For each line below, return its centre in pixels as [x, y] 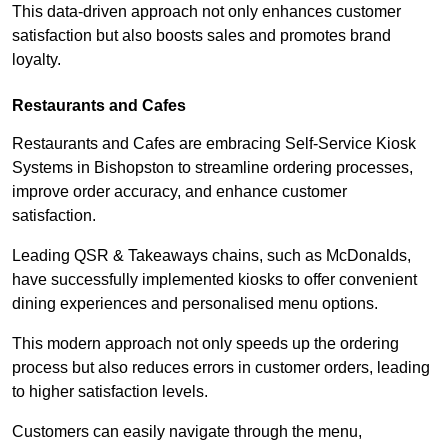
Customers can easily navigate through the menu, [187, 431]
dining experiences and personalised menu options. [195, 303]
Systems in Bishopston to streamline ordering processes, [212, 167]
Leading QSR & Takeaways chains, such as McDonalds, [211, 255]
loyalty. [36, 59]
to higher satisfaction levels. [112, 391]
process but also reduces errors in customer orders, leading [221, 367]
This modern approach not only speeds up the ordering [205, 343]
